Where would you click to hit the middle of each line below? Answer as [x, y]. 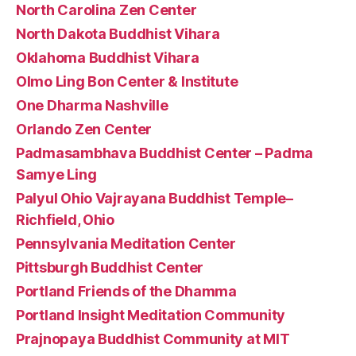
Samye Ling [56, 174]
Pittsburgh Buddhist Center [110, 267]
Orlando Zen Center [84, 129]
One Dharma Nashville [92, 105]
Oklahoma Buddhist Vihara [108, 57]
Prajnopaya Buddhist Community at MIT [153, 339]
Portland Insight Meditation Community [151, 315]
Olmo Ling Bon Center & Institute [127, 81]
